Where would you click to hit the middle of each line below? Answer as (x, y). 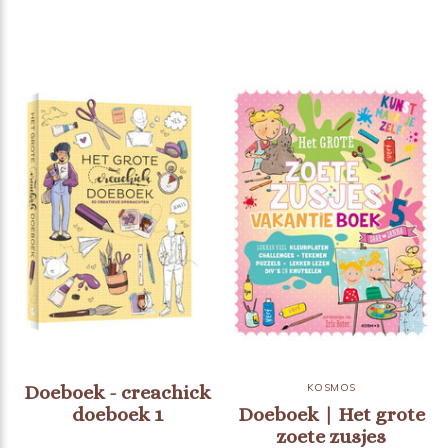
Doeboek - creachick (117, 393)
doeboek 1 (117, 415)
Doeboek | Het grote (331, 415)
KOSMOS (331, 388)
